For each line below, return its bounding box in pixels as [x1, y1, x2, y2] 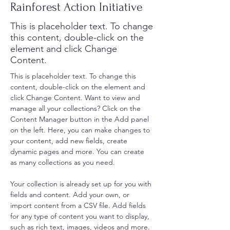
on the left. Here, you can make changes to [10, 125, 152, 135]
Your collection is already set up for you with [10, 179, 154, 188]
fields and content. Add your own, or [10, 190, 131, 199]
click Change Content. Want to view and [10, 93, 142, 102]
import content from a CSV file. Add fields [10, 201, 148, 210]
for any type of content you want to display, [10, 212, 151, 221]
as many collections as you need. [10, 158, 115, 167]
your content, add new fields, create [10, 136, 129, 145]
